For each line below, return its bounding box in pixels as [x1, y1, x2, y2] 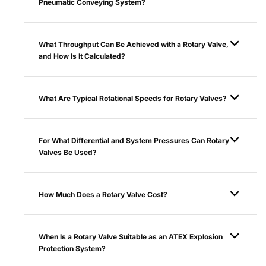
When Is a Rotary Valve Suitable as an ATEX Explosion [39, 232, 223, 241]
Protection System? [39, 243, 106, 253]
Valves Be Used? [39, 147, 97, 157]
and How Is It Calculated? [39, 51, 125, 61]
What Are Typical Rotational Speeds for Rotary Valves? [39, 93, 227, 103]
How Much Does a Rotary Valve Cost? [39, 189, 167, 199]
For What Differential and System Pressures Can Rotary [39, 135, 229, 145]
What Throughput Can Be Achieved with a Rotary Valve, [39, 39, 229, 49]
